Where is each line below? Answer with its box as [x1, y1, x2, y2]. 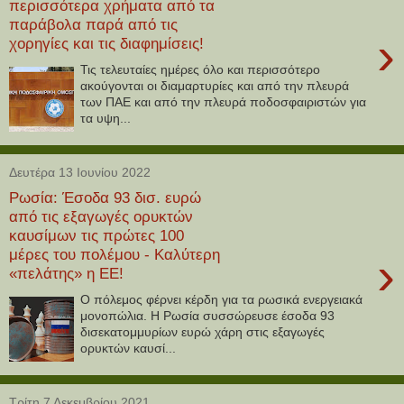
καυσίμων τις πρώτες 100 [9, 226, 184, 245]
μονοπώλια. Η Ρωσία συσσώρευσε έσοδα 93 [80, 308, 335, 323]
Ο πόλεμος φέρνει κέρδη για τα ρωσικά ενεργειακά [80, 291, 363, 307]
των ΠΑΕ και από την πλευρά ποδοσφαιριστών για [80, 94, 367, 109]
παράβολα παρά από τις [9, 15, 178, 34]
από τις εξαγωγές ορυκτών [9, 207, 193, 226]
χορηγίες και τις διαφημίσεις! [9, 34, 204, 53]
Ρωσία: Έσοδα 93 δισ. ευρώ [9, 188, 201, 207]
